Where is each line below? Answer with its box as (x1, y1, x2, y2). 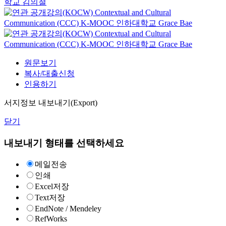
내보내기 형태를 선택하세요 (4, 137, 124, 148)
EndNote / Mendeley (35, 204, 101, 213)
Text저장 (35, 193, 65, 202)
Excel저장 (35, 182, 69, 191)
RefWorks (35, 214, 67, 223)
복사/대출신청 (24, 69, 75, 78)
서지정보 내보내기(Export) (4, 98, 97, 107)
